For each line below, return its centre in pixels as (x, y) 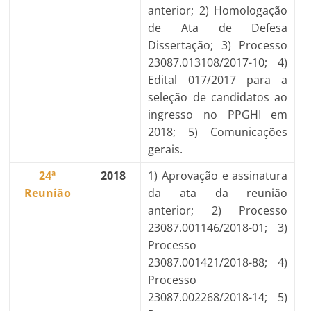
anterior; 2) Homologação (218, 10)
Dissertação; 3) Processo (218, 45)
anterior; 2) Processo (218, 210)
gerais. (166, 149)
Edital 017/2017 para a (218, 80)
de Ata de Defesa (218, 28)
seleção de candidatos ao (218, 97)
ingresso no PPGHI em (218, 115)
